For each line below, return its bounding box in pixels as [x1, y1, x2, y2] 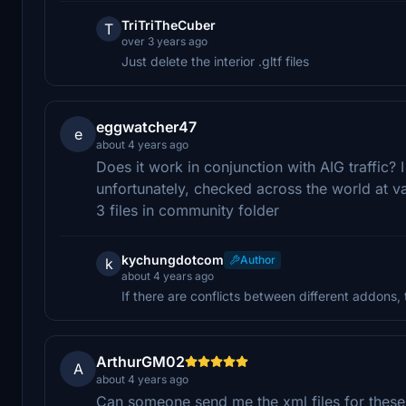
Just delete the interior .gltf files [121, 53, 309, 69]
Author [240, 252, 275, 266]
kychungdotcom [121, 251, 224, 267]
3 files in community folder [96, 200, 279, 219]
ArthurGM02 [96, 352, 185, 371]
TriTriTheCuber [121, 16, 216, 33]
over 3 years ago [121, 34, 208, 48]
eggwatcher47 [96, 117, 197, 136]
